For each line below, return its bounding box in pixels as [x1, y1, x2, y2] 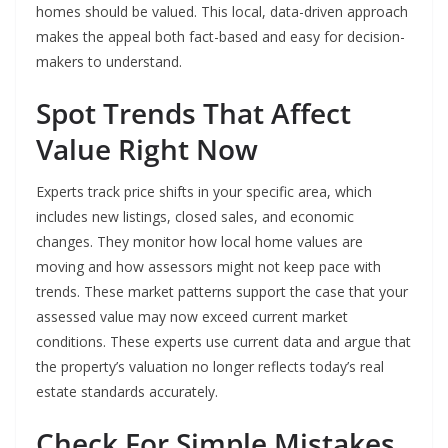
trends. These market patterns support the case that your [36, 282, 408, 302]
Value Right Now [36, 130, 258, 169]
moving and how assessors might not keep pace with [36, 257, 381, 277]
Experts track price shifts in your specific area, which [36, 182, 372, 202]
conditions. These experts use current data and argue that [36, 332, 411, 352]
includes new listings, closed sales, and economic [36, 207, 354, 227]
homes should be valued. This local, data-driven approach [36, 2, 408, 22]
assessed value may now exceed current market [36, 307, 348, 327]
